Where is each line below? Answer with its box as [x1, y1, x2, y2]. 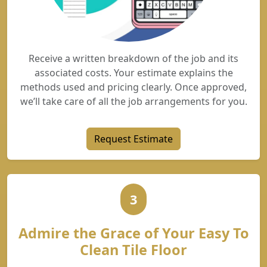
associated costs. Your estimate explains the [34, 66, 233, 79]
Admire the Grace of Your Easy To [18, 223, 249, 243]
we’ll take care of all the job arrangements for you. [20, 95, 247, 108]
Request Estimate [94, 132, 173, 145]
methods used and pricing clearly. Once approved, [20, 80, 247, 94]
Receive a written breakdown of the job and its [29, 52, 238, 65]
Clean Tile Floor [80, 240, 187, 259]
